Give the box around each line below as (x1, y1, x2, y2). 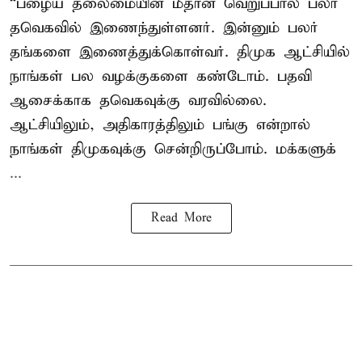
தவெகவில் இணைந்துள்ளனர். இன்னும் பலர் (10, 18, 318, 37)
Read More (150, 210, 212, 225)
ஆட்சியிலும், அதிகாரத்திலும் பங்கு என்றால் (10, 115, 310, 134)
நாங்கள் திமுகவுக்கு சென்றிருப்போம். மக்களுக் (10, 139, 336, 158)
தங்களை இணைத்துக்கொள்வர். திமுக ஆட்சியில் (10, 42, 350, 61)
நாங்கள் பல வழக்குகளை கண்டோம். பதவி (10, 66, 312, 86)
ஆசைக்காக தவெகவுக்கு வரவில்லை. (10, 90, 267, 110)
